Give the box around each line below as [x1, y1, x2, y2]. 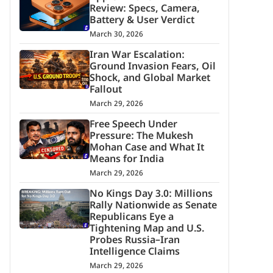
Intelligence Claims [89, 246, 180, 260]
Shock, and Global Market [89, 73, 210, 86]
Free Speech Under [89, 119, 177, 132]
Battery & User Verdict [89, 15, 194, 28]
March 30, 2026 [89, 30, 143, 40]
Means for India [89, 154, 164, 167]
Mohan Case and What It [89, 142, 204, 155]
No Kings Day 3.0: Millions [89, 188, 213, 202]
